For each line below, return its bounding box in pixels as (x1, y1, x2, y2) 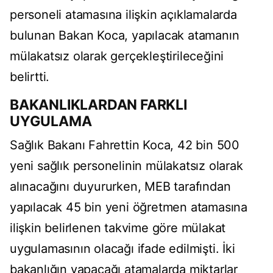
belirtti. (10, 69, 50, 85)
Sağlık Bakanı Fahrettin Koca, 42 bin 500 (10, 138, 239, 153)
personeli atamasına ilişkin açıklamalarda (10, 7, 237, 23)
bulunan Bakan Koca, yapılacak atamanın (10, 28, 239, 43)
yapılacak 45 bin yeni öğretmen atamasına (10, 200, 247, 215)
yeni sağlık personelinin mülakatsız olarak (10, 158, 243, 174)
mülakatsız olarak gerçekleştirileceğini (10, 49, 224, 64)
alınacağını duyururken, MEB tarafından (10, 179, 231, 194)
